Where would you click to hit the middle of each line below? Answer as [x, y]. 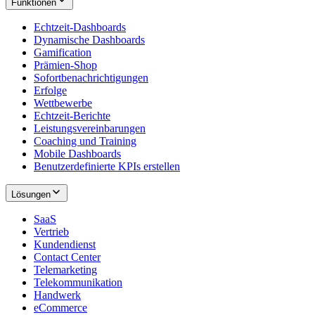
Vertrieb [51, 232]
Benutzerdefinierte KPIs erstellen [107, 167]
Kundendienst [65, 245]
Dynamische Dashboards [89, 40]
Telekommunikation [78, 283]
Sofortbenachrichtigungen [91, 78]
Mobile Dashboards [77, 154]
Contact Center [67, 257]
